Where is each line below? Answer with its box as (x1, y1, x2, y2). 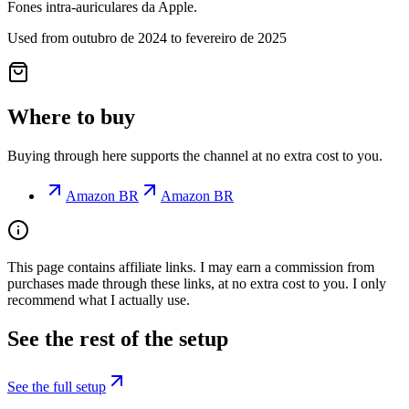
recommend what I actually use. (7, 292, 190, 309)
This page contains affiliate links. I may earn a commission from (7, 259, 374, 276)
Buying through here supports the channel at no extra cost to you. (7, 148, 383, 164)
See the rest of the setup (7, 327, 228, 351)
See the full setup (7, 379, 106, 395)
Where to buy (7, 105, 135, 130)
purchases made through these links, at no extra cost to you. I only (7, 276, 386, 292)
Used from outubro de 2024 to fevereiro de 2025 (7, 30, 287, 47)
